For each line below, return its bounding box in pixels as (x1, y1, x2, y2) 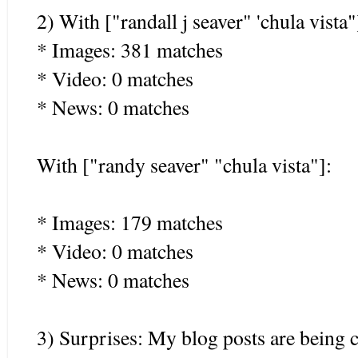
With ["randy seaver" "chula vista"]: (37, 150, 332, 178)
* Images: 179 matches (37, 208, 223, 236)
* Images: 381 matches (37, 35, 223, 63)
